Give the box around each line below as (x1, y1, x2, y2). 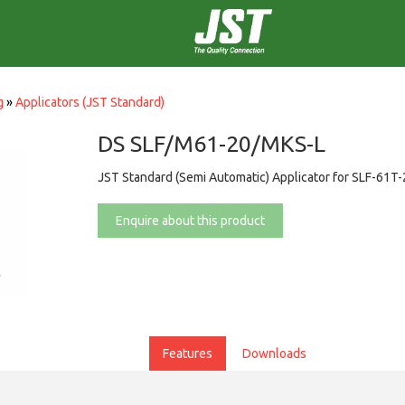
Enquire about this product (116, 213, 266, 228)
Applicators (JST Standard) (15, 95, 165, 109)
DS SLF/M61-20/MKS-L (98, 131, 326, 156)
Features (162, 346, 212, 361)
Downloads (241, 346, 306, 361)
